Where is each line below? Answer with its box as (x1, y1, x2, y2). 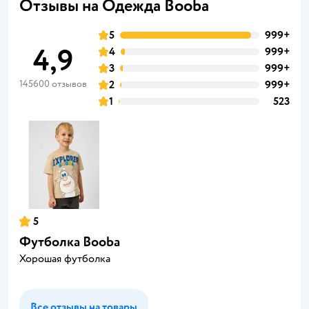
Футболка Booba (19, 232, 120, 250)
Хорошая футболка (19, 251, 110, 266)
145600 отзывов (19, 77, 87, 90)
